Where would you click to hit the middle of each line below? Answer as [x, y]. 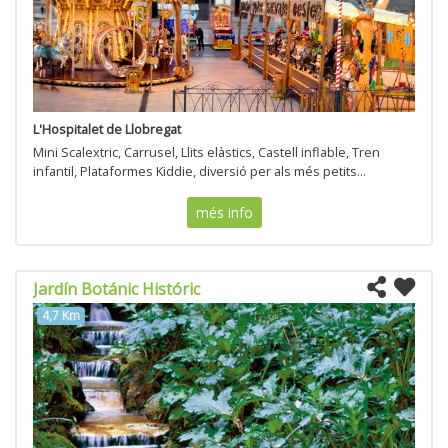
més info [224, 212]
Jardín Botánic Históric [116, 288]
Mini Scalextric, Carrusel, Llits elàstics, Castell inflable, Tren [206, 151]
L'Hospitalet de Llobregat [107, 128]
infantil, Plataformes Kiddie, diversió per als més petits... [199, 170]
